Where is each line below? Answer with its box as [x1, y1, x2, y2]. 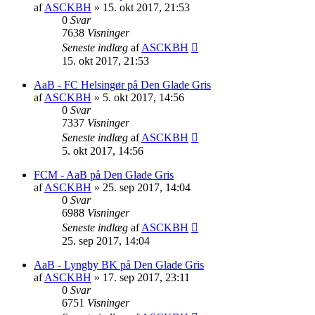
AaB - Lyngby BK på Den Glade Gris [34, 258, 204, 271]
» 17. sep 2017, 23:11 [91, 271, 190, 283]
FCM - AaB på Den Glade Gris [34, 168, 174, 181]
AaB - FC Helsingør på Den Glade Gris [34, 78, 211, 91]
